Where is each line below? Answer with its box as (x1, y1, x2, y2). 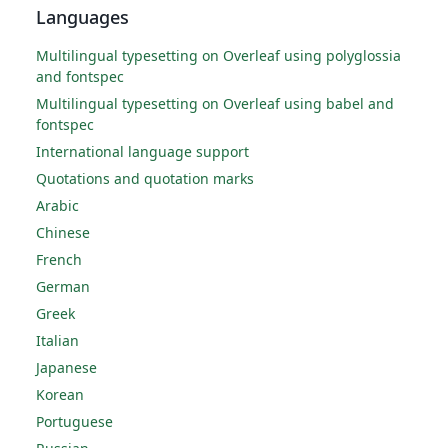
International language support (36, 142, 249, 162)
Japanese (36, 358, 97, 378)
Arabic (36, 196, 79, 216)
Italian (36, 331, 79, 351)
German (36, 277, 90, 297)
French (36, 250, 82, 270)
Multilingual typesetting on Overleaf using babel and (36, 94, 394, 114)
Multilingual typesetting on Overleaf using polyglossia (36, 46, 401, 66)
